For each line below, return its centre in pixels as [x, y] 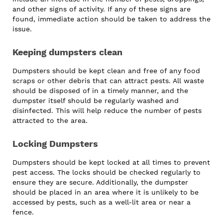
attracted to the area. [50, 121]
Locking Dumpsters [55, 144]
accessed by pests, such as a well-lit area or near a [102, 202]
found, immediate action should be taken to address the [111, 19]
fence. [23, 212]
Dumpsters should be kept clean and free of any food [106, 71]
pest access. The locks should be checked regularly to [107, 172]
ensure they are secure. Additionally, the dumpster [100, 182]
